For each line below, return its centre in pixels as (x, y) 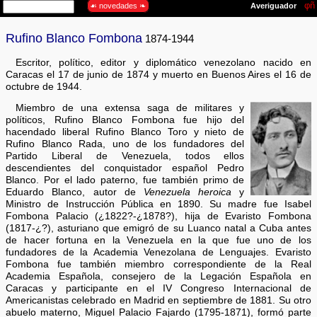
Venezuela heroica (188, 192)
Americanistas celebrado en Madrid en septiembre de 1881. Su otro (158, 301)
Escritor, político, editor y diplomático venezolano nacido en (163, 62)
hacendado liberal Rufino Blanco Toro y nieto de (125, 132)
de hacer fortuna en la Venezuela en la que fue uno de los (158, 241)
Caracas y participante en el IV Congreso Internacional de (158, 289)
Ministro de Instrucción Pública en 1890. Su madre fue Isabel (158, 204)
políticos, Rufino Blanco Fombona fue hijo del (125, 120)
